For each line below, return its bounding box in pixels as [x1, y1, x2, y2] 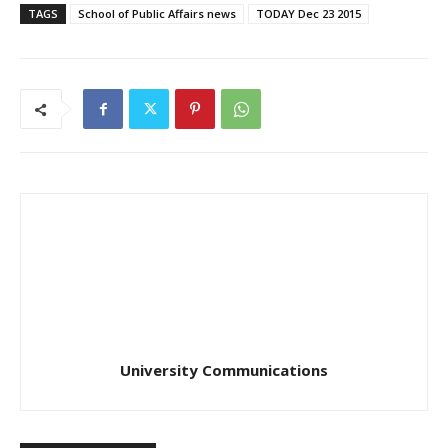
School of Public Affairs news [78, 6, 236, 22]
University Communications [120, 360, 328, 381]
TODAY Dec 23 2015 [256, 6, 361, 22]
